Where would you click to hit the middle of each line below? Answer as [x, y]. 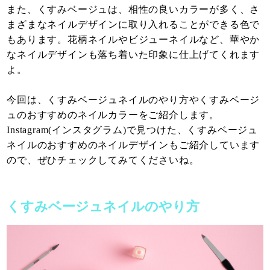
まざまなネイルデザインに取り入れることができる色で [133, 24]
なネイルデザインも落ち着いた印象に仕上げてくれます [133, 54]
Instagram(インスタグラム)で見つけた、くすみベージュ [133, 130]
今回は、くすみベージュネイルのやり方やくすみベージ [133, 99]
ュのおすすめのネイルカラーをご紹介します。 [113, 115]
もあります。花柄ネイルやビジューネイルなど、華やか [133, 39]
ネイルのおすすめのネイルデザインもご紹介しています [133, 145]
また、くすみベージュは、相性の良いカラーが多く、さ [133, 9]
